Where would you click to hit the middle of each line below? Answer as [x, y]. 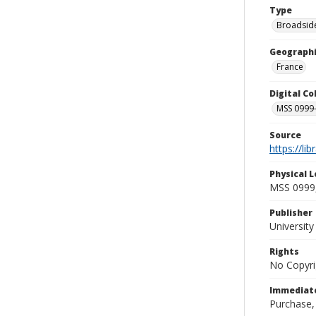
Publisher [291, 213]
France [290, 67]
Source [285, 135]
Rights [284, 251]
